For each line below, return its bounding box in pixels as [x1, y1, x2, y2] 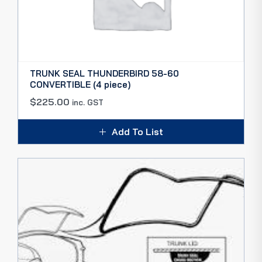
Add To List [111, 126, 163, 137]
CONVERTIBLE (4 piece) [30, 79, 130, 90]
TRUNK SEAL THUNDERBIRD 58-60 [30, 68, 179, 79]
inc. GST [72, 98, 104, 107]
